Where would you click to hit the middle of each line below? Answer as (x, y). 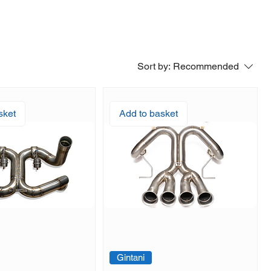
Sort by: (154, 67)
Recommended (206, 67)
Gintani (131, 258)
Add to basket (149, 114)
